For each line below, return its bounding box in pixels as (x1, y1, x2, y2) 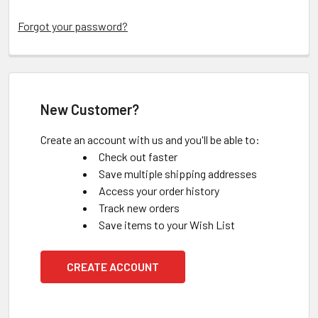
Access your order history (99, 184, 219, 197)
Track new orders (99, 201, 180, 214)
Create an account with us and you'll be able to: (40, 133, 260, 146)
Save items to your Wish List (99, 218, 235, 231)
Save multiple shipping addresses (99, 167, 257, 180)
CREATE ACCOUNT (67, 260, 159, 273)
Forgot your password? (18, 19, 128, 33)
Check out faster (99, 150, 177, 163)
